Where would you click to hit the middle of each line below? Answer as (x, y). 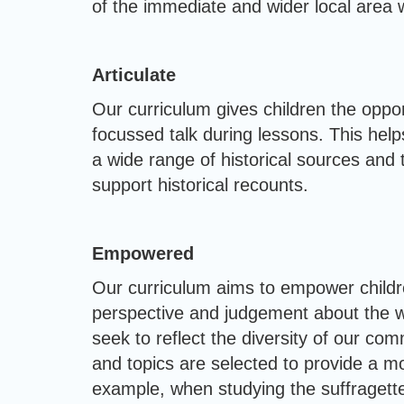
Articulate (134, 75)
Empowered (143, 253)
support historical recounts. (200, 185)
